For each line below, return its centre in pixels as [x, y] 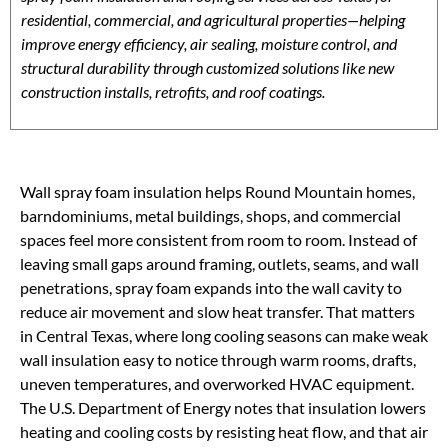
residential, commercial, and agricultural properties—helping [213, 20]
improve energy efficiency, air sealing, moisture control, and [209, 44]
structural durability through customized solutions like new [207, 68]
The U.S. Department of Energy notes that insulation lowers [223, 407]
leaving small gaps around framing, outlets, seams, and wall [219, 263]
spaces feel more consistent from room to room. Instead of [218, 239]
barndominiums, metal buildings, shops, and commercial [210, 215]
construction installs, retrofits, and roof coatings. [173, 92]
